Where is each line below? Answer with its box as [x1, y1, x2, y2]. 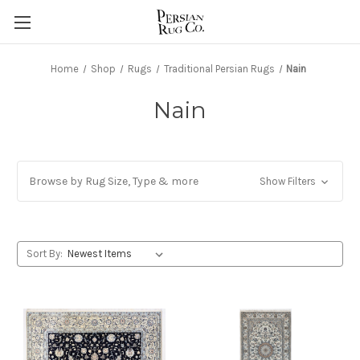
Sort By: [26, 247, 63, 260]
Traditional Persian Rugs [163, 63, 275, 75]
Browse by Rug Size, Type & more [29, 174, 198, 188]
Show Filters [259, 175, 318, 187]
